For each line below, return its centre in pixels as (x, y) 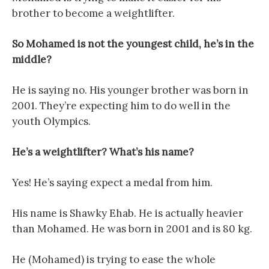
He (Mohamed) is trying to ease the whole (114, 259)
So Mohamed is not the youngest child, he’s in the (133, 44)
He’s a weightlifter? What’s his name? (103, 152)
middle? (32, 59)
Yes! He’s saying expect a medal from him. (112, 182)
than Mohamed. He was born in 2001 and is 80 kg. (132, 228)
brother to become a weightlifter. (93, 13)
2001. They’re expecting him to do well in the (121, 105)
